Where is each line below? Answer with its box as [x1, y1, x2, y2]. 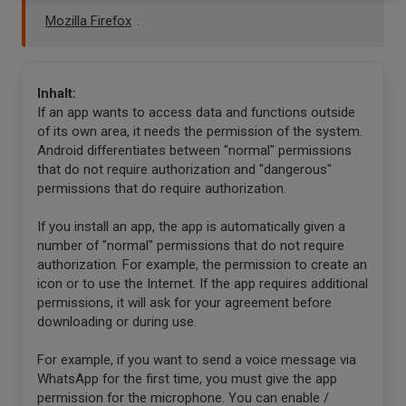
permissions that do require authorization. [37, 180, 294, 197]
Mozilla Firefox [45, 13, 131, 29]
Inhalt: [37, 85, 76, 101]
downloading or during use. [37, 314, 197, 330]
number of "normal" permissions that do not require [37, 237, 344, 254]
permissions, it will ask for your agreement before [37, 295, 332, 311]
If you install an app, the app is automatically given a [37, 218, 345, 235]
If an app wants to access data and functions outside [37, 104, 355, 121]
